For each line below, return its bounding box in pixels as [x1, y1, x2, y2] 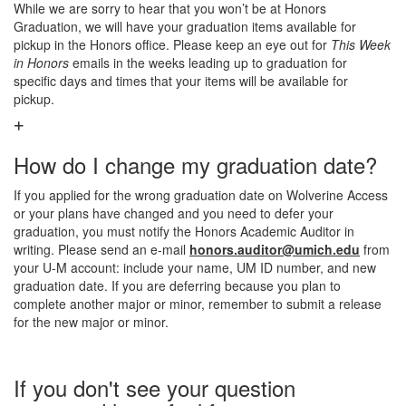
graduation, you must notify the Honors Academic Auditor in [14, 222, 354, 240]
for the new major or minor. [14, 313, 169, 331]
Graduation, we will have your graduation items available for [14, 17, 356, 35]
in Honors [14, 53, 69, 72]
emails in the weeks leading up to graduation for [69, 53, 347, 72]
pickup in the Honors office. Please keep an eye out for [14, 35, 331, 53]
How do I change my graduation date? [14, 149, 377, 180]
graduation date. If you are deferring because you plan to [14, 276, 341, 295]
